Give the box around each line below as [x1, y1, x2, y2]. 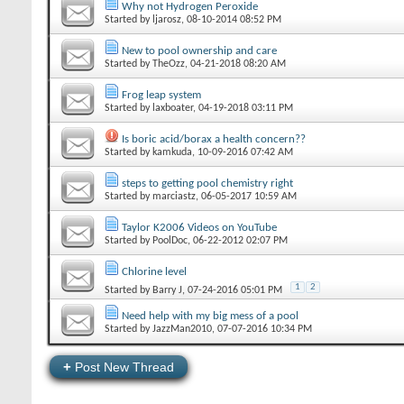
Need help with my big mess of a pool [122, 309, 298, 322]
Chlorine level [122, 265, 187, 278]
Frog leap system [122, 88, 201, 101]
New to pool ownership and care [122, 44, 277, 57]
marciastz [152, 190, 196, 202]
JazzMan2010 [152, 323, 212, 335]
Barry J [152, 284, 182, 296]
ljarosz [152, 14, 181, 25]
